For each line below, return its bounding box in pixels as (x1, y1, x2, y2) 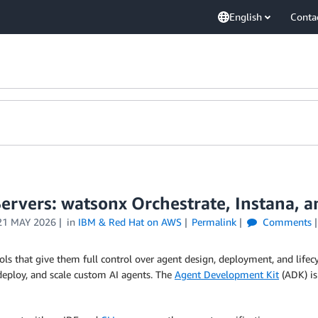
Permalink (192, 216, 237, 228)
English (229, 11, 262, 23)
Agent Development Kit (175, 268, 279, 280)
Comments (260, 216, 312, 228)
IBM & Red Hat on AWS (77, 216, 182, 228)
